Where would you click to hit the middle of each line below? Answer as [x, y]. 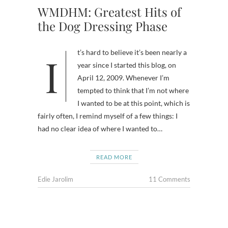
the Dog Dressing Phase [103, 26]
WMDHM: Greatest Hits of [109, 12]
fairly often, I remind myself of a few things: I [108, 116]
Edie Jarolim [55, 179]
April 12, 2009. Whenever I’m [123, 78]
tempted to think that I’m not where [133, 90]
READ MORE [114, 157]
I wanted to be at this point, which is [134, 103]
